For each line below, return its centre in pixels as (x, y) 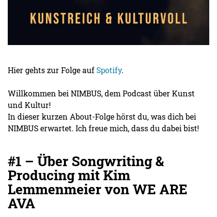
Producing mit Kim (69, 175)
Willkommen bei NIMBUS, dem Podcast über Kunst (101, 93)
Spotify (109, 70)
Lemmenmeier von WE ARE (98, 189)
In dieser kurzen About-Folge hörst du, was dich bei (102, 116)
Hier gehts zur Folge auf (52, 70)
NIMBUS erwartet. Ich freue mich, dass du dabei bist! (104, 128)
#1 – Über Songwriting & (86, 161)
